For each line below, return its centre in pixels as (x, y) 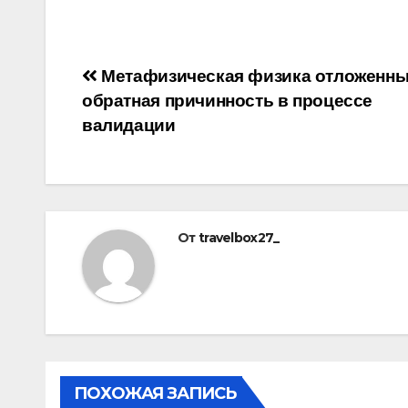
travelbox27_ (239, 238)
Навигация (160, 83)
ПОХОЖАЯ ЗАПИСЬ (155, 394)
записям (142, 158)
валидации (129, 126)
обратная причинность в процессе (228, 101)
